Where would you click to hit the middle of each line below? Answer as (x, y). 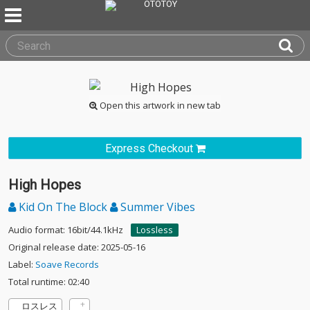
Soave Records (67, 264)
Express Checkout (149, 148)
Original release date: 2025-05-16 (77, 247)
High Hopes (45, 185)
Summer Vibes (156, 207)
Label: (22, 264)
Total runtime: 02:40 (49, 282)
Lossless (155, 230)
